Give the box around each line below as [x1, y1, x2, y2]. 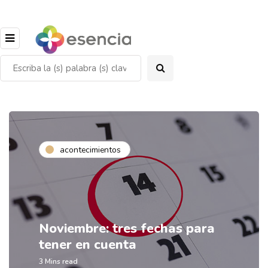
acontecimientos [60, 144, 121, 156]
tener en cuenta [39, 236, 136, 254]
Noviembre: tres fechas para [39, 220, 215, 238]
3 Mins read [39, 257, 78, 267]
